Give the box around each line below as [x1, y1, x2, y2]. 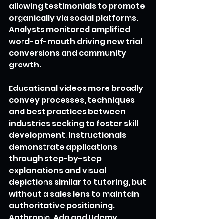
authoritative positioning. [9, 200, 116, 212]
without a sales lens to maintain [9, 188, 141, 200]
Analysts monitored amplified [9, 24, 131, 36]
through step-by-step [9, 153, 103, 165]
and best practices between [9, 106, 127, 118]
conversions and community [9, 47, 128, 59]
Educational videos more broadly [9, 83, 145, 94]
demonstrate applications [9, 141, 119, 153]
